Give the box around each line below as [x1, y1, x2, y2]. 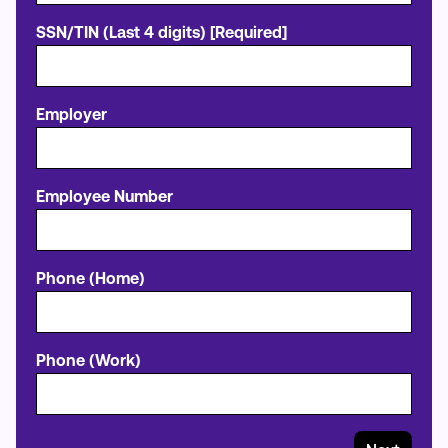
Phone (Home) [36, 269, 145, 288]
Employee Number [36, 187, 173, 206]
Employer [36, 105, 107, 124]
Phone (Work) [36, 351, 141, 370]
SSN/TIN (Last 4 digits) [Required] [36, 23, 287, 42]
